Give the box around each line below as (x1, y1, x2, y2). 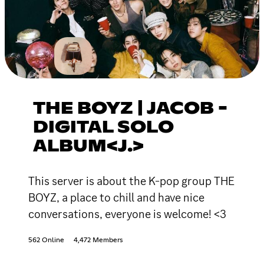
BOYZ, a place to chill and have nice (28, 189, 204, 205)
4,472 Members (74, 236, 123, 244)
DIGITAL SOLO (33, 119, 174, 136)
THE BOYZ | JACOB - (33, 100, 227, 117)
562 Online (28, 236, 64, 244)
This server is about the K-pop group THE (28, 173, 235, 189)
